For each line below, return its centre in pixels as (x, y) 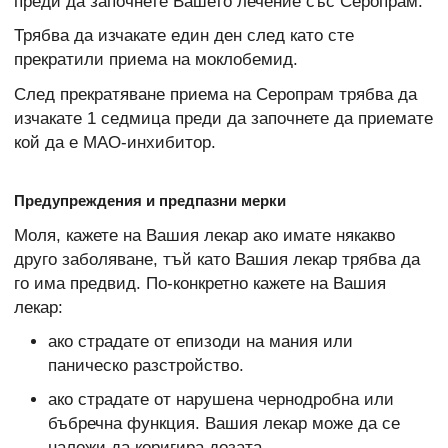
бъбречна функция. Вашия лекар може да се (223, 424)
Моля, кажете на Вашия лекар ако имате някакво (204, 235)
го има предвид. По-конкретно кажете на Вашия (200, 283)
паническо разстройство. (145, 366)
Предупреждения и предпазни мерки (150, 200)
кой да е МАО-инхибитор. (115, 142)
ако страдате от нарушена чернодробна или (220, 400)
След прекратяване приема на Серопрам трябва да (215, 94)
